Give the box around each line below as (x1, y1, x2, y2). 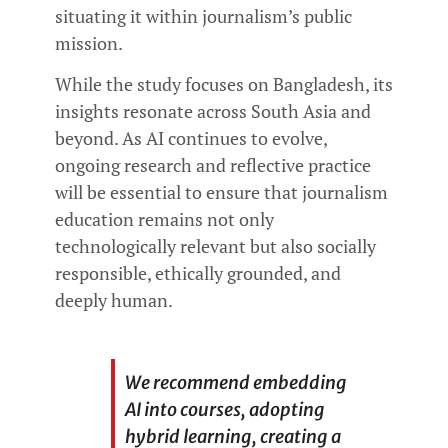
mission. (55, 30, 123, 55)
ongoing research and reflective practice (55, 153, 371, 178)
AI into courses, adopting (125, 397, 325, 421)
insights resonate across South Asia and (55, 99, 371, 124)
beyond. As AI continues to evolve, (55, 126, 327, 151)
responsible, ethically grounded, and (55, 261, 341, 286)
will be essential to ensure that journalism (55, 180, 388, 205)
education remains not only (55, 207, 274, 232)
